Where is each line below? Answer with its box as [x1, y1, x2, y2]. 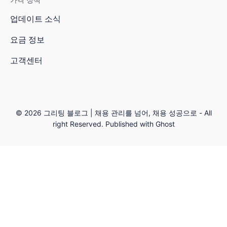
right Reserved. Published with [52, 120, 156, 129]
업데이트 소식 [10, 14, 61, 24]
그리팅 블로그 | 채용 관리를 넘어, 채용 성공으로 [43, 108, 197, 118]
